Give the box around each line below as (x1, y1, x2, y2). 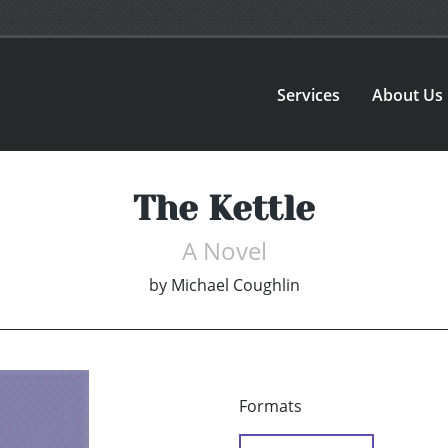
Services (277, 83, 341, 106)
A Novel (181, 234, 267, 268)
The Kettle (133, 188, 315, 229)
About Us (372, 83, 444, 106)
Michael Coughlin (170, 274, 300, 297)
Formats (239, 395, 302, 418)
